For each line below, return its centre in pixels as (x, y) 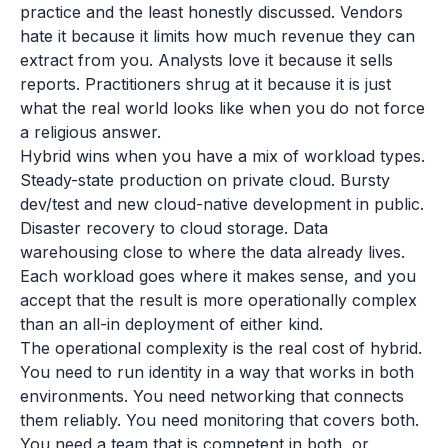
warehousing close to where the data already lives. (212, 252)
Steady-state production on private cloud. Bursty (205, 180)
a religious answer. (90, 132)
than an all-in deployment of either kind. (171, 324)
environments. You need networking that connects (212, 396)
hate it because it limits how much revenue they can (217, 36)
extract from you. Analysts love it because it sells (206, 60)
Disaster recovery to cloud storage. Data (174, 228)
